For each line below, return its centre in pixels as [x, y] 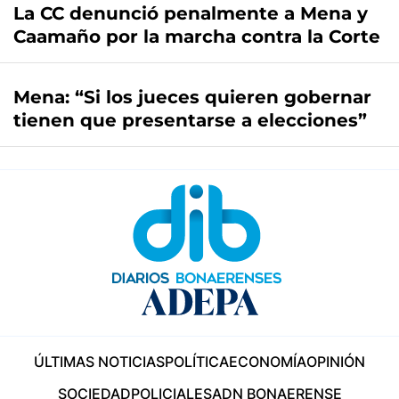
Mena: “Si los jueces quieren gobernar [192, 98]
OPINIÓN [336, 362]
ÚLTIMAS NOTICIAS [99, 362]
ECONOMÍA [268, 362]
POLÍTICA [197, 362]
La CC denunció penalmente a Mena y [191, 14]
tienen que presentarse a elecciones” [190, 121]
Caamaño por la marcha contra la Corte [197, 37]
